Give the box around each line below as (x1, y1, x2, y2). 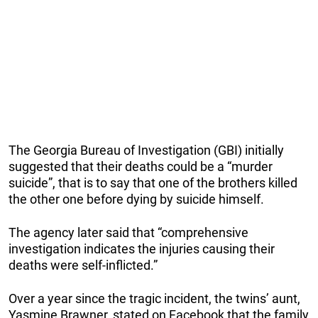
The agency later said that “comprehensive (9, 224, 248, 240)
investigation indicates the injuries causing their (9, 241, 275, 256)
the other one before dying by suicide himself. (9, 191, 264, 207)
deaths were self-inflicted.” (9, 257, 158, 273)
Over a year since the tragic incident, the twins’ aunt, (9, 290, 300, 306)
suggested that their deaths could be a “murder (9, 158, 273, 174)
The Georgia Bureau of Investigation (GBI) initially (9, 142, 284, 158)
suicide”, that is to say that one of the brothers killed (9, 175, 297, 190)
